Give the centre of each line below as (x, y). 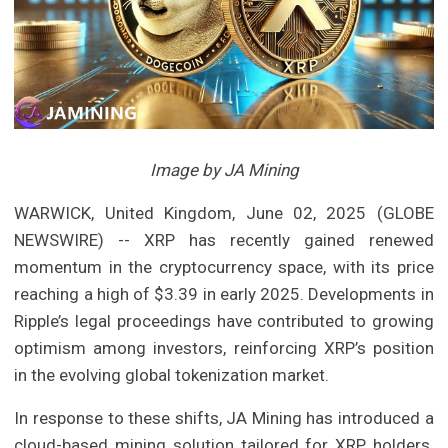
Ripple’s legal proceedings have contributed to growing (224, 320)
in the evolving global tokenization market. (172, 374)
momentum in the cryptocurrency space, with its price (224, 266)
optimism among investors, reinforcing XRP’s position (224, 347)
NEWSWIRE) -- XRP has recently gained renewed (224, 239)
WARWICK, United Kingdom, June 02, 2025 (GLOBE (224, 212)
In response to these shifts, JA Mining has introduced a (224, 417)
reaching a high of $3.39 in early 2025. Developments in (224, 293)
